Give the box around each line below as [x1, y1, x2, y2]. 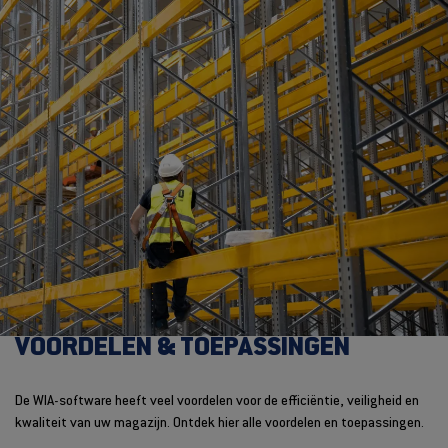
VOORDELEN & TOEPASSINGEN [15, 336, 350, 359]
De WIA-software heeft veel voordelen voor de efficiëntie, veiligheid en [15, 394, 419, 409]
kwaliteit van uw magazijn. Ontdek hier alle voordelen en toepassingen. [15, 416, 424, 431]
